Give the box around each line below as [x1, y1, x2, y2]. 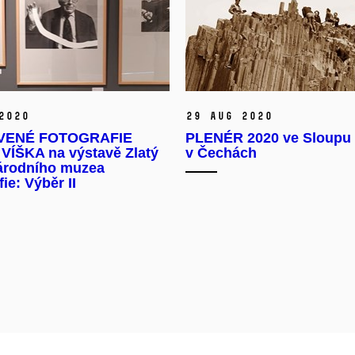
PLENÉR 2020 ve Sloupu [185, 130, 351, 147]
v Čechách [185, 145, 257, 162]
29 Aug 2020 [185, 109, 273, 124]
